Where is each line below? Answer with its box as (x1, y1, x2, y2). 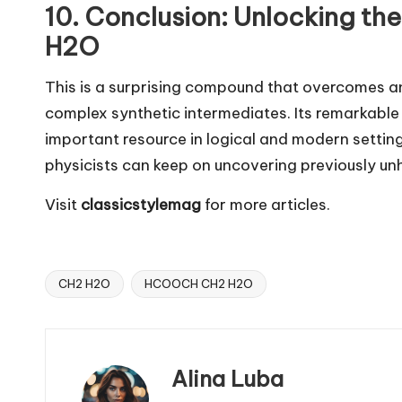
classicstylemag (81, 194, 201, 214)
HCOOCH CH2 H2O (144, 275, 253, 291)
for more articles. (201, 194, 330, 214)
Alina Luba (171, 364, 284, 392)
